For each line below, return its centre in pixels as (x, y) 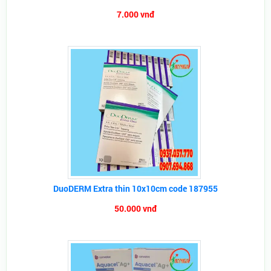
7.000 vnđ (135, 14)
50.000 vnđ (135, 208)
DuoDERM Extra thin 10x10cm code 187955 (135, 188)
